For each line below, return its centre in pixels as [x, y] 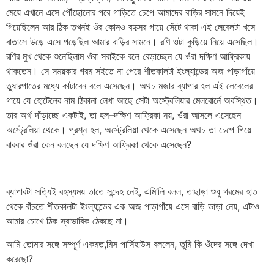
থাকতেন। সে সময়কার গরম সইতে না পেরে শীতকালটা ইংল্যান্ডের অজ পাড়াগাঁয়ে [131, 71]
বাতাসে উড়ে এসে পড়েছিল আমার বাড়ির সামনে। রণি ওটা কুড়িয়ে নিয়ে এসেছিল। [132, 42]
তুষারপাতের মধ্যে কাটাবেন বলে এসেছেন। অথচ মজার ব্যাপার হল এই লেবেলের [129, 86]
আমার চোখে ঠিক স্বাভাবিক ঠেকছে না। [67, 220]
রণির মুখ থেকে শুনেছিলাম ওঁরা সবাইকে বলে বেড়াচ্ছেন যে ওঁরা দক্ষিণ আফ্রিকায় [128, 57]
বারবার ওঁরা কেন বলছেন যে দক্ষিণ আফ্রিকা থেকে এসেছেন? [99, 145]
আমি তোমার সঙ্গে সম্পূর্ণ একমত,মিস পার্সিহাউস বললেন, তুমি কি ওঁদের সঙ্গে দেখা [130, 244]
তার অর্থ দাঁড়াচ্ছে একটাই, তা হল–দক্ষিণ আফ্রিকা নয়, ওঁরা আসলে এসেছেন [124, 115]
